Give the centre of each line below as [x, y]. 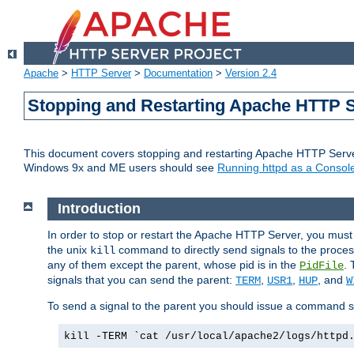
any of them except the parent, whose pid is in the [173, 264]
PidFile [322, 265]
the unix [69, 249]
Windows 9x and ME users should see [121, 168]
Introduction [99, 209]
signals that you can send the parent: [141, 279]
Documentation [178, 73]
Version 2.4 [251, 73]
